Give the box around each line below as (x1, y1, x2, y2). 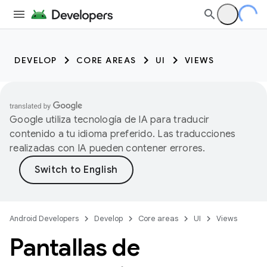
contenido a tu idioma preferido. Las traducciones (10, 128, 236, 140)
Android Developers (10, 213, 79, 223)
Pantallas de (10, 232, 139, 262)
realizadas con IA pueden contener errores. (10, 142, 206, 154)
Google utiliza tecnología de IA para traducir (10, 114, 210, 126)
